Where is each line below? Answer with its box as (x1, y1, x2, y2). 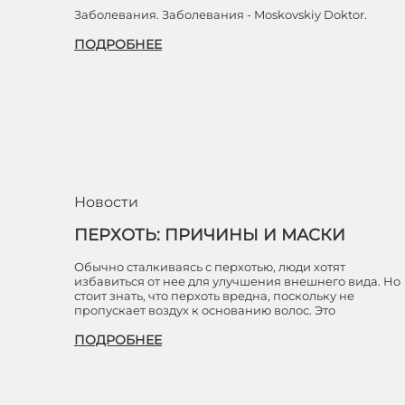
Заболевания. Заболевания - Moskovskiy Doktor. (74, 7, 367, 22)
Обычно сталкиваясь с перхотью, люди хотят (74, 259, 345, 274)
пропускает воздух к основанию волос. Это (74, 303, 335, 317)
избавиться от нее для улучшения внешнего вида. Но (74, 274, 400, 288)
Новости (74, 193, 138, 211)
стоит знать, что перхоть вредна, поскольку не (74, 288, 354, 303)
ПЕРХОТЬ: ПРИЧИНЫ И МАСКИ (74, 225, 345, 245)
